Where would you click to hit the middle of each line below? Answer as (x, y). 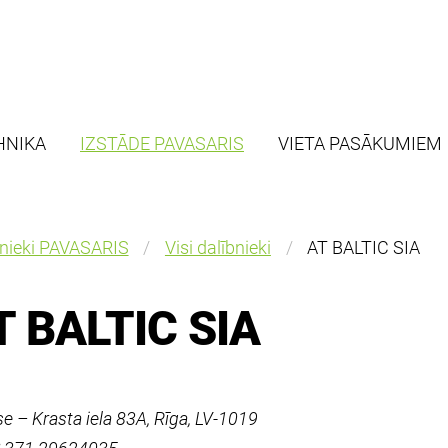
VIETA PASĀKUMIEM (360, 143)
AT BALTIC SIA (364, 248)
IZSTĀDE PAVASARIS (162, 143)
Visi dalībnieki (217, 248)
